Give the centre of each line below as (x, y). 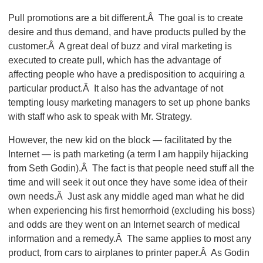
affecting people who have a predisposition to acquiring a (126, 74)
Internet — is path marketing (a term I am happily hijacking (128, 154)
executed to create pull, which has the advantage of (114, 60)
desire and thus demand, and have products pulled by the (127, 32)
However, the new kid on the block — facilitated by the (120, 140)
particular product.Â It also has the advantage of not (115, 88)
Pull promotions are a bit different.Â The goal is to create (125, 18)
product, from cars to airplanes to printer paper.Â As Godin (129, 252)
